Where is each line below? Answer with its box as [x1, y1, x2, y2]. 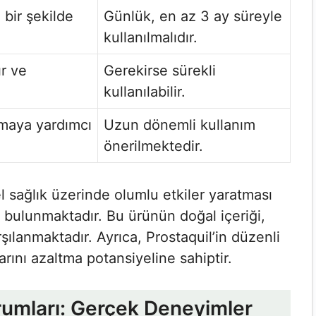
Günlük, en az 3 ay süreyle [104, 8, 282, 25]
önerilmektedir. [104, 138, 203, 154]
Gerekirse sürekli [104, 62, 216, 79]
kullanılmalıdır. [104, 29, 197, 46]
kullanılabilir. [104, 83, 186, 100]
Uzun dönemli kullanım [104, 116, 255, 133]
